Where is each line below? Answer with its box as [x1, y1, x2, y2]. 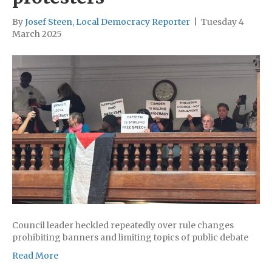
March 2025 [12, 28, 62, 39]
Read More [12, 250, 58, 261]
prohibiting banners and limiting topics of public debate [12, 231, 248, 243]
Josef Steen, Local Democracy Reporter [25, 16, 190, 27]
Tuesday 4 [201, 16, 244, 27]
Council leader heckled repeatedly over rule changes [12, 219, 234, 231]
